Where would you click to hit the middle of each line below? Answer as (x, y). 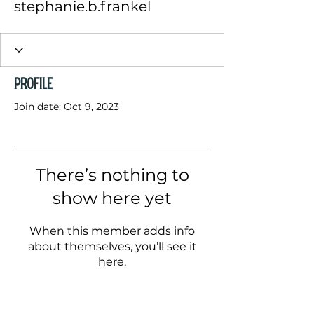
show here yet (112, 198)
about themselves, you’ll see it (112, 246)
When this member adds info (112, 231)
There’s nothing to (112, 175)
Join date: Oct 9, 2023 (67, 107)
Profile (33, 85)
